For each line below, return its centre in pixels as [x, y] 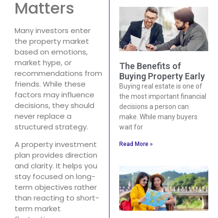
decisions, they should [54, 105]
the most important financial [163, 97]
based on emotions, [51, 52]
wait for [131, 127]
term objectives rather [56, 187]
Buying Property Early [162, 76]
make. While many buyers [158, 117]
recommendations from [58, 73]
